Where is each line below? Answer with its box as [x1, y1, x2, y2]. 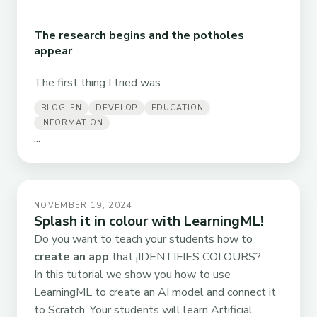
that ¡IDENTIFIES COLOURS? [109, 249, 261, 265]
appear [34, 43, 72, 59]
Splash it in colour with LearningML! [34, 212, 263, 231]
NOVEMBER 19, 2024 [34, 200, 132, 212]
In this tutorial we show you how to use [34, 267, 231, 283]
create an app [34, 249, 109, 265]
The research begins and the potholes [34, 28, 244, 44]
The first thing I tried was [34, 74, 161, 91]
